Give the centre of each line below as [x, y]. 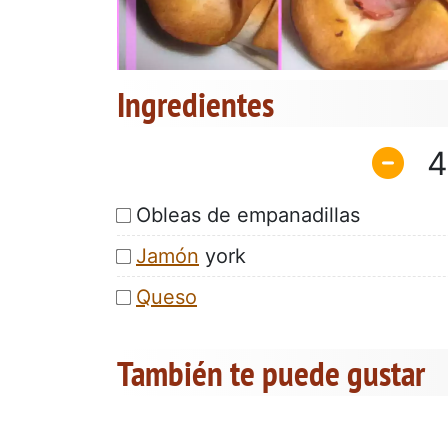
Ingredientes [195, 104]
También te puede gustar [271, 372]
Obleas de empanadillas [248, 214]
